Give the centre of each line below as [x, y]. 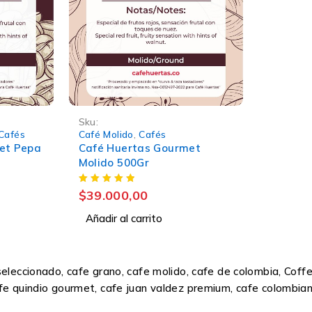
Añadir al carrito [124, 218]
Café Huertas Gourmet [140, 148]
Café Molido [106, 134]
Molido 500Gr [114, 162]
